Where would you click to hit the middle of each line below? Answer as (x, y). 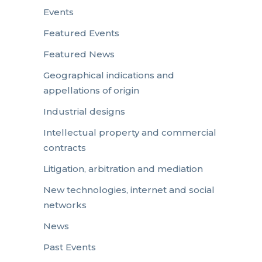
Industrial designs (84, 111)
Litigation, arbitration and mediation (123, 168)
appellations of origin (91, 90)
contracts (65, 147)
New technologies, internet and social (129, 189)
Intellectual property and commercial (130, 132)
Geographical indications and (109, 75)
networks (65, 205)
